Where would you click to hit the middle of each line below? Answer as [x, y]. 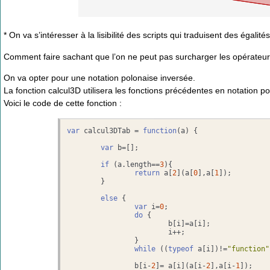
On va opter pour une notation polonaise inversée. [99, 77]
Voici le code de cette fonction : [63, 103]
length [139, 165]
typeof [181, 249]
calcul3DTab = [111, 131]
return [147, 173]
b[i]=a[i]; [118, 224]
